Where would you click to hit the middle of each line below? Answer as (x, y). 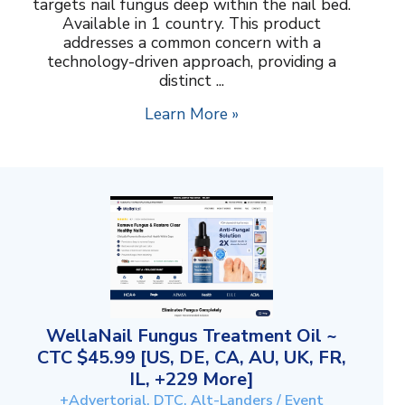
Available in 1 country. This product (192, 24)
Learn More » (192, 114)
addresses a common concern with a (192, 43)
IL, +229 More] (192, 380)
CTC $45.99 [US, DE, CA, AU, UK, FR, (192, 358)
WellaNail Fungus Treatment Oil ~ (192, 336)
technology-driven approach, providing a (192, 62)
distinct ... (192, 81)
